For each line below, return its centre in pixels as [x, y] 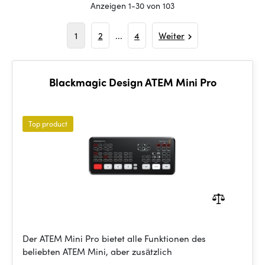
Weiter [172, 35]
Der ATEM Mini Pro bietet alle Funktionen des [114, 238]
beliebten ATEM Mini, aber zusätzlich [97, 251]
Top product [48, 124]
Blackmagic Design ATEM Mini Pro [132, 82]
